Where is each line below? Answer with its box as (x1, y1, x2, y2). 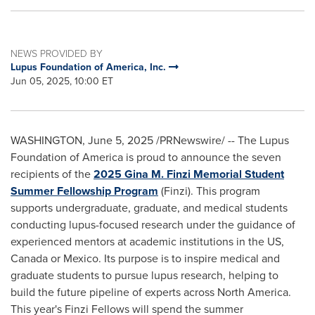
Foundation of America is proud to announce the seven (11, 149, 281, 165)
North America (217, 284, 288, 300)
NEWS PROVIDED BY (11, 46, 103, 60)
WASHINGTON (11, 132, 82, 148)
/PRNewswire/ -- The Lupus (153, 132, 289, 148)
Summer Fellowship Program (11, 183, 158, 199)
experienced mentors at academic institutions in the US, (11, 233, 284, 250)
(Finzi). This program (158, 183, 260, 199)
